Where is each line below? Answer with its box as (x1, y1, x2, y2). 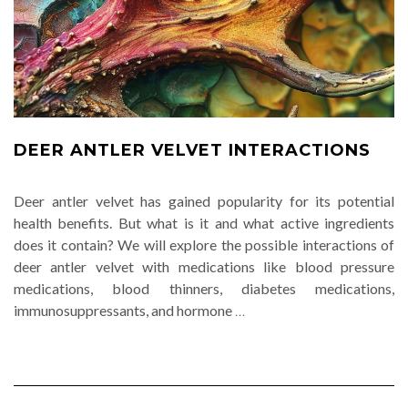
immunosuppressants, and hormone (14, 301, 235, 319)
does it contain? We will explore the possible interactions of (14, 236, 394, 253)
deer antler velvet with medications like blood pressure (14, 258, 394, 275)
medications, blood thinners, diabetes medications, (14, 280, 394, 297)
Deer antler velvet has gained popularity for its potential (14, 192, 394, 209)
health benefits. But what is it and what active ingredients (14, 214, 394, 231)
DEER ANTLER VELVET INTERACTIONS (14, 140, 371, 160)
